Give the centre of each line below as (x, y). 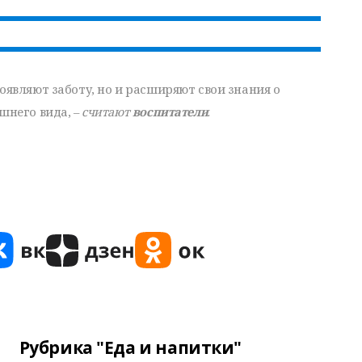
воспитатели (170, 112)
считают (107, 112)
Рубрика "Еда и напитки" (130, 347)
